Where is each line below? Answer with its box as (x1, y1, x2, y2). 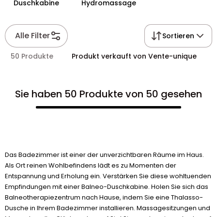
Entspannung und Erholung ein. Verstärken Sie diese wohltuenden (5, 171, 211, 181)
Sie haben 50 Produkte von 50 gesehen (15, 87, 202, 101)
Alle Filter (15, 30, 50, 41)
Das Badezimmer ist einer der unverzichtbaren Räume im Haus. (5, 150, 204, 159)
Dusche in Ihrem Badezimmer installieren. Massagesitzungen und (5, 203, 210, 213)
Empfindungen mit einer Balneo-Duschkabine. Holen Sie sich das (5, 182, 208, 191)
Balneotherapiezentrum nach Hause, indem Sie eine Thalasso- (5, 193, 203, 202)
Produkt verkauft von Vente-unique (72, 51, 197, 61)
